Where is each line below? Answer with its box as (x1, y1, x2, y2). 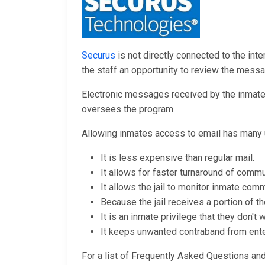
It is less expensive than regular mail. (101, 152, 254, 164)
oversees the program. (82, 104, 175, 115)
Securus (82, 50, 115, 62)
